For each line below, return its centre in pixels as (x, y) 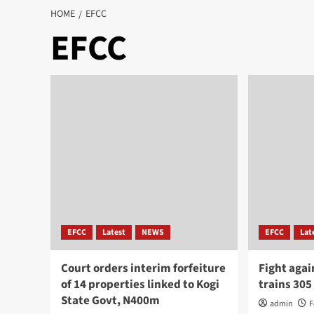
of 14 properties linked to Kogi (140, 285)
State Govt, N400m (110, 301)
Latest (114, 232)
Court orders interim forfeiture (143, 268)
